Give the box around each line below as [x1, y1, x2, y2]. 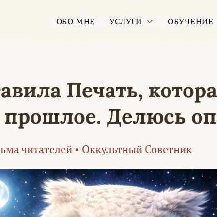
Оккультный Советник [82, 142, 192, 156]
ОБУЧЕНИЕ [167, 16, 214, 26]
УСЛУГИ [109, 16, 142, 26]
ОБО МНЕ [56, 16, 95, 26]
